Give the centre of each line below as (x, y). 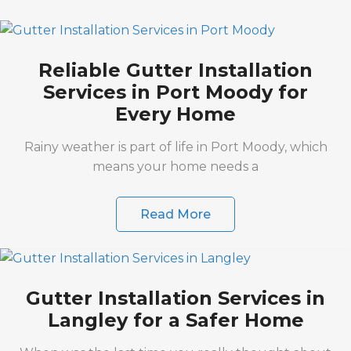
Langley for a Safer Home (175, 320)
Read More (175, 214)
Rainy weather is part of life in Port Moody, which (175, 147)
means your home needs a (175, 166)
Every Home (175, 114)
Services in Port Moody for (175, 92)
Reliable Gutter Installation (175, 70)
